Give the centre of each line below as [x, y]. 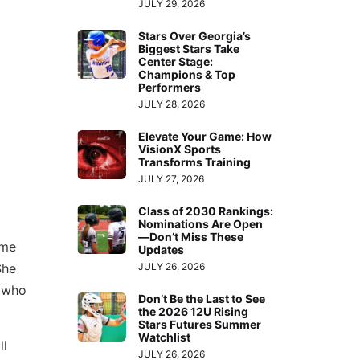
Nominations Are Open [201, 223]
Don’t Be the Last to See [202, 298]
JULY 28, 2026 [172, 104]
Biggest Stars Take [189, 48]
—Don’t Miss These [191, 236]
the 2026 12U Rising [194, 311]
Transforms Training [195, 162]
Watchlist [165, 337]
